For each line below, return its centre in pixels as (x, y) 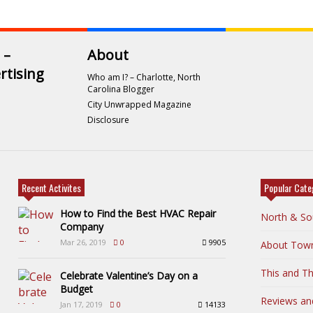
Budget (77, 289)
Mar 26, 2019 (83, 242)
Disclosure (108, 119)
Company (82, 226)
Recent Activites (51, 187)
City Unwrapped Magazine (139, 104)
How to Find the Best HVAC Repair (138, 213)
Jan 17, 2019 (81, 304)
